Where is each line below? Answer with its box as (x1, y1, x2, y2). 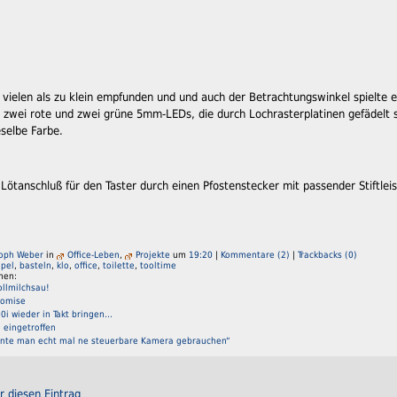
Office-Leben (67, 248, 120, 260)
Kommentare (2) (221, 248, 290, 260)
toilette (103, 259, 135, 270)
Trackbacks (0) (298, 248, 357, 260)
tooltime (140, 259, 176, 270)
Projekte (136, 248, 170, 260)
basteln (19, 259, 51, 270)
